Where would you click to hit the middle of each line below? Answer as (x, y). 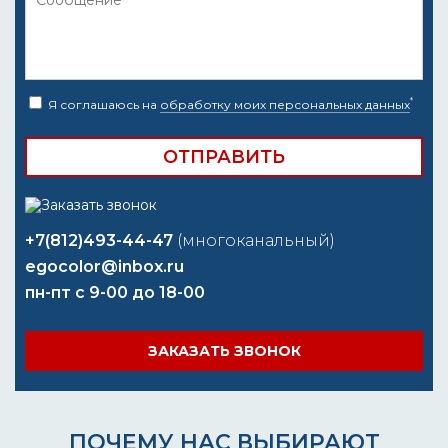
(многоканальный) (256, 240)
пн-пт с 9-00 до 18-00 (115, 292)
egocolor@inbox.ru (104, 266)
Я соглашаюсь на (102, 104)
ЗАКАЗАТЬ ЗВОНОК (224, 351)
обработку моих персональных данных (285, 104)
